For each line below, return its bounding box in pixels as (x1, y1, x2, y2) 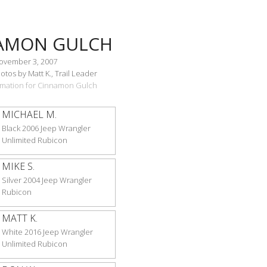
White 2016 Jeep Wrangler (1, 226, 93, 237)
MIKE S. (1, 160, 35, 173)
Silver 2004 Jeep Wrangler (1, 175, 92, 185)
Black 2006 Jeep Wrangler (1, 123, 91, 133)
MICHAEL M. (1, 108, 57, 121)
